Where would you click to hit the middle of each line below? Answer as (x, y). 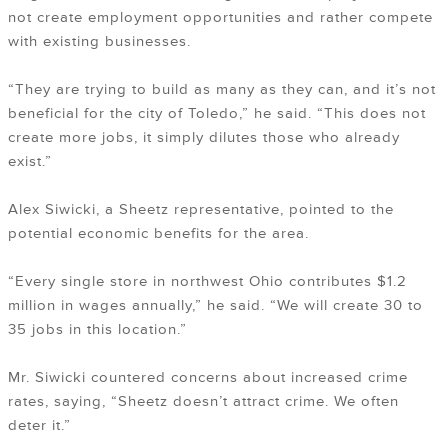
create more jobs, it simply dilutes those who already (204, 138)
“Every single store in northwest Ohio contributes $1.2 (207, 282)
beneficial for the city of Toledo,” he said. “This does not (217, 114)
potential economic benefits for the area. (158, 234)
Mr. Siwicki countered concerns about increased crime (208, 378)
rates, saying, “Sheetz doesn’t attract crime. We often (203, 402)
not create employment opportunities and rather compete (220, 18)
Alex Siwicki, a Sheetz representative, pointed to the (201, 210)
